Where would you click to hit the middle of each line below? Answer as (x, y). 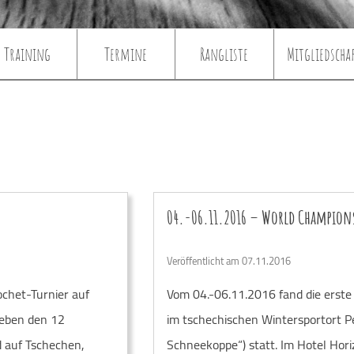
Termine (126, 53)
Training (28, 53)
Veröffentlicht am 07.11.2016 (228, 260)
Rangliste (224, 53)
